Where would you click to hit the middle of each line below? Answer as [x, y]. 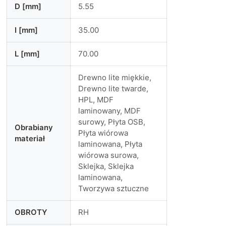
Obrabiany [34, 127]
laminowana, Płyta [110, 144]
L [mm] [27, 54]
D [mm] [28, 6]
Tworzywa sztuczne [113, 188]
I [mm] [26, 30]
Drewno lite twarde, [113, 89]
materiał [30, 138]
